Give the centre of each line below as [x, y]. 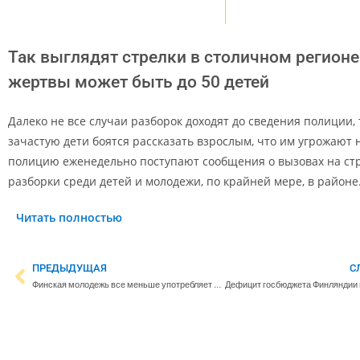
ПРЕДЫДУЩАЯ [70, 268]
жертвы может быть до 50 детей [139, 82]
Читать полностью [69, 217]
